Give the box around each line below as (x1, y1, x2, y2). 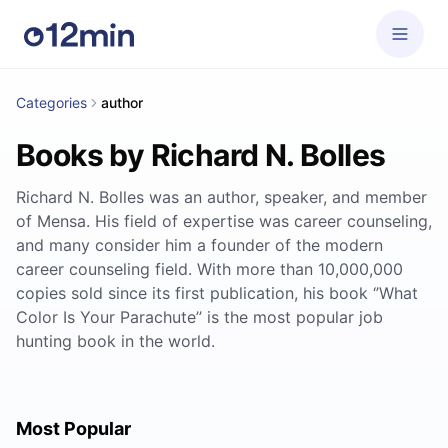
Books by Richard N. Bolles (16, 137, 386, 173)
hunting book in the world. (16, 331, 215, 351)
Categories (16, 94, 87, 111)
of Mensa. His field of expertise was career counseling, (16, 211, 432, 231)
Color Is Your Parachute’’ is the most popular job (16, 307, 383, 327)
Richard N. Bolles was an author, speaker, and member (16, 187, 427, 207)
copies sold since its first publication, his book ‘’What (16, 283, 418, 303)
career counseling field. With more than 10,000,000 (16, 259, 403, 279)
